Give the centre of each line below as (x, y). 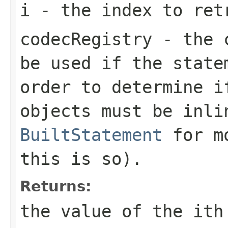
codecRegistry (86, 39)
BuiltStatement (91, 135)
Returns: (56, 186)
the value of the (106, 211)
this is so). (81, 159)
